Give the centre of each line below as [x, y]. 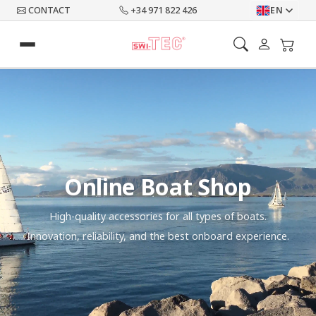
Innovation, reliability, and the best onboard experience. [158, 236]
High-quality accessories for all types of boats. [158, 216]
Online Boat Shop [158, 186]
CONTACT [49, 10]
